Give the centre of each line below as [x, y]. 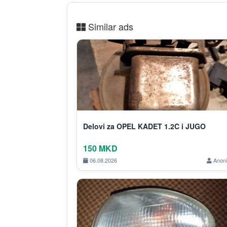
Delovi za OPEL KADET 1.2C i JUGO [144, 126]
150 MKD [100, 148]
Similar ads [109, 26]
